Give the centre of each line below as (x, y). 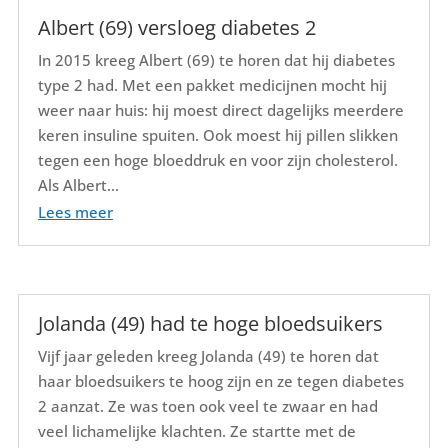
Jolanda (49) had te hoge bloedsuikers (210, 323)
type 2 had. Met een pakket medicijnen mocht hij (212, 85)
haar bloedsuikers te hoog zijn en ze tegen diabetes (220, 380)
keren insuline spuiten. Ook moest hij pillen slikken (217, 135)
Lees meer (75, 212)
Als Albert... (78, 185)
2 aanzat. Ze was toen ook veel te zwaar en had (207, 405)
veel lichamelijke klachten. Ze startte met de (196, 430)
